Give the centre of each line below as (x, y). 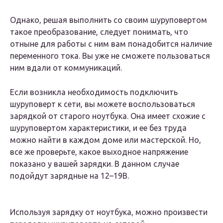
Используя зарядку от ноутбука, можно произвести (109, 212)
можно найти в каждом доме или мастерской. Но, (106, 140)
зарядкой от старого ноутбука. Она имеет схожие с (108, 116)
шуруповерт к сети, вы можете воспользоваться (103, 104)
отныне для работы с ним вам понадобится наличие (111, 44)
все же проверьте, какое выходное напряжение (99, 152)
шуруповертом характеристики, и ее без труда (98, 128)
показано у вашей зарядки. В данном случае (95, 164)
